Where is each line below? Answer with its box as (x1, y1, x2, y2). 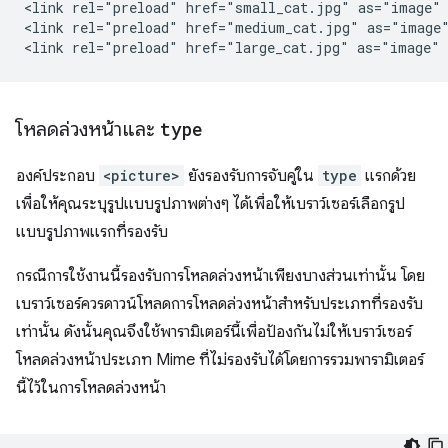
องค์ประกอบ (16, 166, 99, 187)
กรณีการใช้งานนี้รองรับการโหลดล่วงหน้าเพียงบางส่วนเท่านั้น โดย (16, 266, 425, 287)
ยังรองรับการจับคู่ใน (184, 166, 318, 187)
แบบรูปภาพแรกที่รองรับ (16, 222, 168, 243)
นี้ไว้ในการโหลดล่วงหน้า (16, 378, 166, 399)
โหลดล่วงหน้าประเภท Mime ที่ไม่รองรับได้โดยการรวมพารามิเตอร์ (16, 350, 424, 371)
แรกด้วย (361, 166, 416, 187)
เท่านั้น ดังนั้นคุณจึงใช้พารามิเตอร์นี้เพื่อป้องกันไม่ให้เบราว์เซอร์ (16, 322, 412, 343)
